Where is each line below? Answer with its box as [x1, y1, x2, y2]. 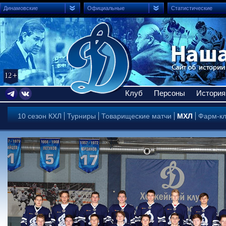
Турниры [67, 112, 96, 120]
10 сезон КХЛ [18, 112, 62, 120]
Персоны [154, 89, 185, 97]
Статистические [171, 5, 212, 11]
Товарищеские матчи [101, 112, 172, 120]
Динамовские [4, 5, 38, 11]
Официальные [87, 5, 125, 11]
